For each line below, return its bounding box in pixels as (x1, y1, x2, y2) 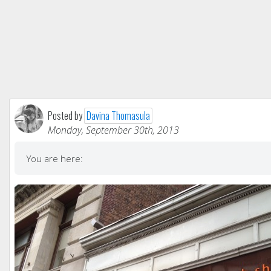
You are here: (27, 152, 83, 165)
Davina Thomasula (87, 108, 150, 123)
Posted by (48, 108, 84, 123)
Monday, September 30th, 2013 (48, 123, 179, 137)
